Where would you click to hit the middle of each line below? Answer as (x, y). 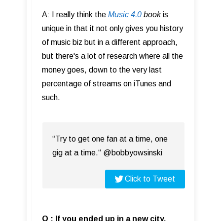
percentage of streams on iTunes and (107, 84)
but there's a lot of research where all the (112, 56)
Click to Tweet (150, 179)
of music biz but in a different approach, (110, 42)
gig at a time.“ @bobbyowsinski (107, 153)
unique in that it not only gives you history (112, 28)
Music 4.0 (125, 15)
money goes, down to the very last (102, 70)
